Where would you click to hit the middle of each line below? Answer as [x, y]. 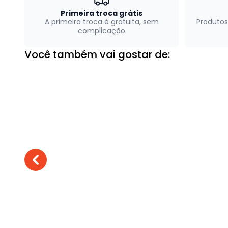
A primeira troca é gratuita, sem [102, 22]
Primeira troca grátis [102, 13]
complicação [102, 30]
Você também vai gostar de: [97, 54]
